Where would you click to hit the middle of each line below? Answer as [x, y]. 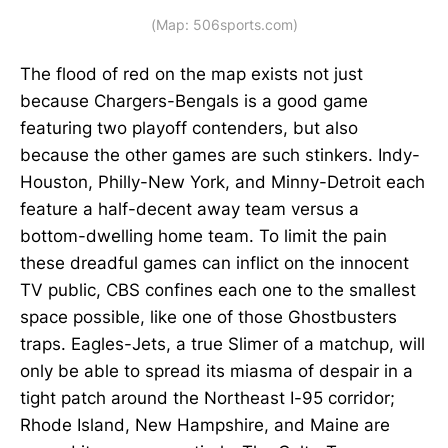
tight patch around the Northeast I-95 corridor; [207, 397]
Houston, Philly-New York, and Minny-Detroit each [222, 181]
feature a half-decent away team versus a [189, 208]
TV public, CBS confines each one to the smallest [218, 289]
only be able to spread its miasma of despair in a [216, 370]
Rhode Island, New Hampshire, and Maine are [205, 424]
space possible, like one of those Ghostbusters [208, 316]
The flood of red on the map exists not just [191, 73]
